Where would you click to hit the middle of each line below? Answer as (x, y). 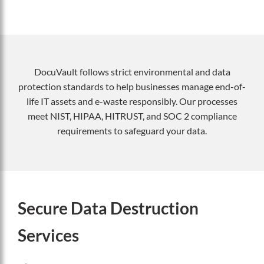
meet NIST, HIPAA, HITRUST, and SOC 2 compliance (132, 116)
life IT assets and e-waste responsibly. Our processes (132, 101)
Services (48, 235)
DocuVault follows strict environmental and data (132, 72)
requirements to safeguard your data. (132, 131)
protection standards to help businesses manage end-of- (132, 87)
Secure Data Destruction (108, 208)
